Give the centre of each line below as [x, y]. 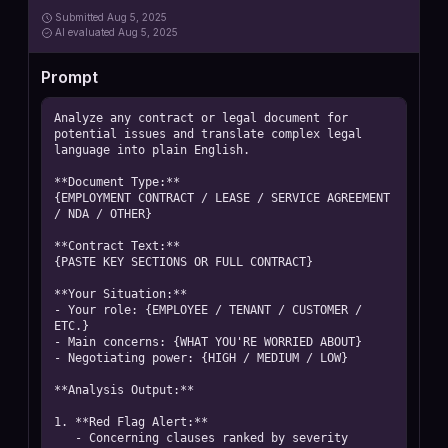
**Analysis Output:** [124, 390]
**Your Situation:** [120, 294]
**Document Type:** [117, 182]
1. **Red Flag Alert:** [131, 422]
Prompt [69, 77]
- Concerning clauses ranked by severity [64, 438]
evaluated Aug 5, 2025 [123, 32]
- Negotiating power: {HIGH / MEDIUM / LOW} [201, 358]
